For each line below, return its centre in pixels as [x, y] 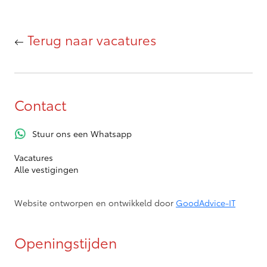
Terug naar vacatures [90, 39]
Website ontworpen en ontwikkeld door [95, 202]
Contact [40, 105]
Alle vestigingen [46, 169]
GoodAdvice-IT [206, 202]
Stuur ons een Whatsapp [82, 133]
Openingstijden [66, 243]
